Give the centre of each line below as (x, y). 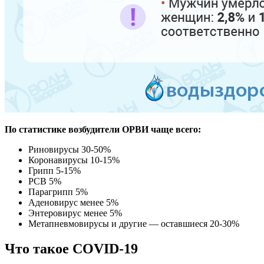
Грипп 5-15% (55, 170)
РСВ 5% (45, 181)
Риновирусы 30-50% (70, 149)
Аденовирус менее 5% (73, 202)
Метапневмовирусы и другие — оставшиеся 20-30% (134, 223)
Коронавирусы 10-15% (74, 160)
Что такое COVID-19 (71, 248)
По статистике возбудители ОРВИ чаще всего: (103, 129)
